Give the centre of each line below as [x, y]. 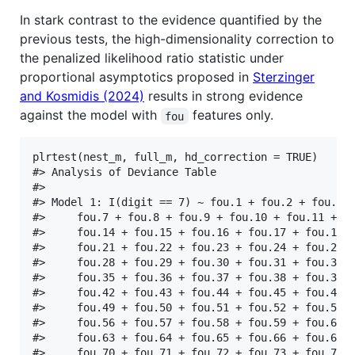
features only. [231, 115]
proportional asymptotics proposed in [136, 77]
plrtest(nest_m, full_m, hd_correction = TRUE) [175, 157]
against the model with [90, 115]
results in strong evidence [223, 96]
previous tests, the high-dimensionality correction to [177, 39]
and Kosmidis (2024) [82, 96]
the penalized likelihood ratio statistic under [152, 58]
